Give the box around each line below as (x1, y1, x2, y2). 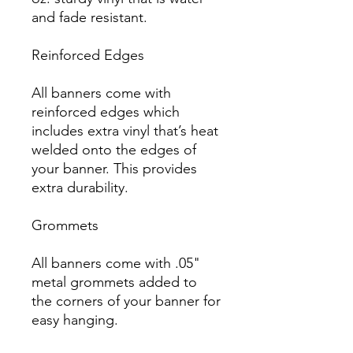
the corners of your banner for (32, 292, 221, 310)
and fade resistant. (32, 9, 147, 26)
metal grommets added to (32, 273, 197, 291)
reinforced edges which (32, 103, 180, 121)
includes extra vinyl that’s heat (32, 122, 218, 139)
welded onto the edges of (32, 141, 196, 158)
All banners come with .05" (32, 255, 200, 272)
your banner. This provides (32, 160, 197, 177)
